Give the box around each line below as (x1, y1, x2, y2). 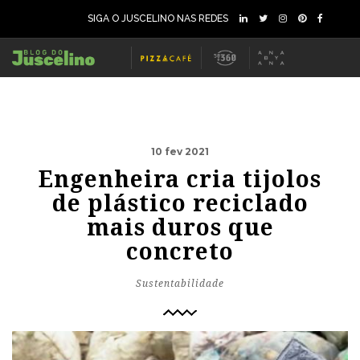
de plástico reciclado (51, 190, 309, 217)
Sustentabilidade (136, 278, 224, 289)
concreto (126, 239, 234, 265)
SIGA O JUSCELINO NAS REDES (88, 13, 228, 24)
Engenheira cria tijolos (39, 166, 321, 193)
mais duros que (86, 215, 274, 241)
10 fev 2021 (151, 145, 209, 157)
